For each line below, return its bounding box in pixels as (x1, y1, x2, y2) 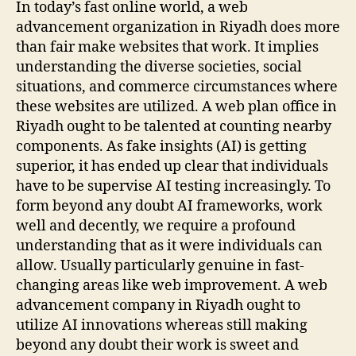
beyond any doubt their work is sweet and (16, 335, 299, 354)
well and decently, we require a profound (16, 216, 296, 235)
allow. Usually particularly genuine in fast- (16, 256, 304, 275)
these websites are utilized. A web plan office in (16, 97, 337, 116)
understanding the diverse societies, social (16, 57, 302, 76)
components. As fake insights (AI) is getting (16, 137, 307, 156)
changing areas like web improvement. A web (16, 276, 327, 295)
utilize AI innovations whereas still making (16, 315, 308, 335)
